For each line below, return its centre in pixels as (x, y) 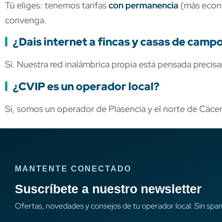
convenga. (26, 20)
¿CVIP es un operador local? (86, 86)
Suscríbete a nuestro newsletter (108, 189)
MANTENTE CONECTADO (73, 169)
